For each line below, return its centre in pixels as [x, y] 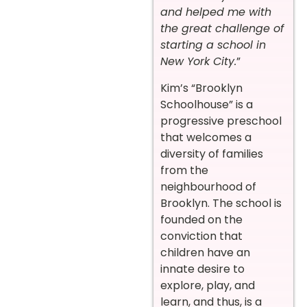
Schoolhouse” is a [207, 104]
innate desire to [202, 269]
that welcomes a [206, 137]
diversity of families [212, 153]
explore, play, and [208, 285]
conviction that [201, 236]
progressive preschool [221, 121]
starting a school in [213, 45]
